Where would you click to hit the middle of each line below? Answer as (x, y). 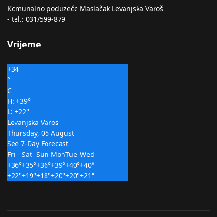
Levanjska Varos (33, 123)
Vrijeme (24, 44)
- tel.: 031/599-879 (36, 19)
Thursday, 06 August (41, 133)
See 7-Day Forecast (38, 144)
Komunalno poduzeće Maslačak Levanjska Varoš (85, 9)
